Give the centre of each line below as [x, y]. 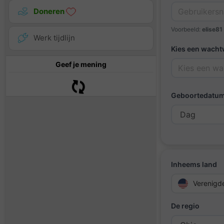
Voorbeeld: [186, 29]
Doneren [50, 11]
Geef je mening [81, 64]
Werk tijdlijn [54, 38]
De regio [185, 206]
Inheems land [194, 164]
